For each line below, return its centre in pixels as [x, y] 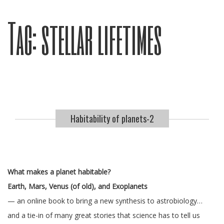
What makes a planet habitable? [59, 172]
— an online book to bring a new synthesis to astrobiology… [105, 201]
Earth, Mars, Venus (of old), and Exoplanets [77, 186]
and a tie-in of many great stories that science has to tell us [104, 215]
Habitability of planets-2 [112, 118]
